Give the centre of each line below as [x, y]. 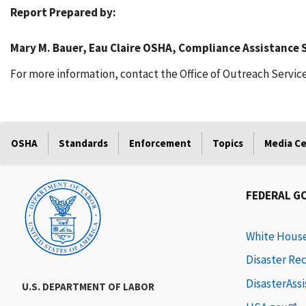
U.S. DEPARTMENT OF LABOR [88, 287]
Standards [83, 143]
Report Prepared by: [63, 12]
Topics [228, 143]
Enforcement [160, 143]
